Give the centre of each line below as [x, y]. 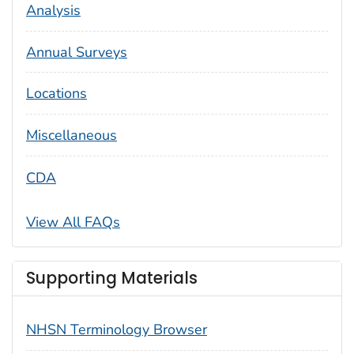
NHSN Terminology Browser [117, 329]
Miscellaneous [72, 136]
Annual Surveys [77, 52]
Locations [56, 94]
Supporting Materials [112, 279]
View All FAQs [73, 222]
